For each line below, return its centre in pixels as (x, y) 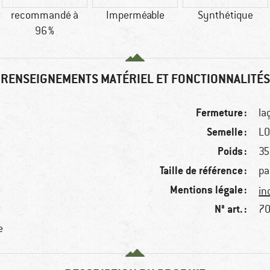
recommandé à (45, 15)
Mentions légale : (209, 190)
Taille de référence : (204, 171)
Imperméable (135, 15)
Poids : (233, 151)
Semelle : (227, 132)
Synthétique (225, 15)
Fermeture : (222, 113)
